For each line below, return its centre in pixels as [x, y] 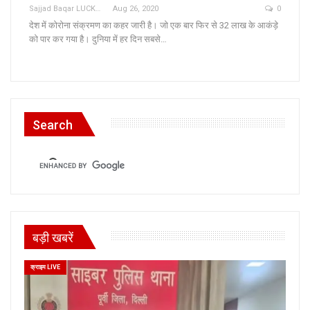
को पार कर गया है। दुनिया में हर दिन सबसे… [98, 39]
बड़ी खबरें [53, 237]
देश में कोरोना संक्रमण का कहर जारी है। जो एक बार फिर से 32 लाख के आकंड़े [154, 26]
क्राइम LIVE [45, 267]
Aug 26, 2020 [136, 9]
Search [53, 125]
